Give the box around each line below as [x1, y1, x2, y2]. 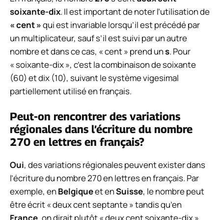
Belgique [58, 186, 93, 197]
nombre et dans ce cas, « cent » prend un [10, 45, 165, 57]
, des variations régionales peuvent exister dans [24, 159, 205, 171]
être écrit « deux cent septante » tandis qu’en [10, 199, 182, 211]
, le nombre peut [143, 186, 204, 197]
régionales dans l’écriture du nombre [10, 123, 192, 136]
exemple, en [10, 186, 58, 197]
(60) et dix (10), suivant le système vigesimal [10, 72, 179, 83]
